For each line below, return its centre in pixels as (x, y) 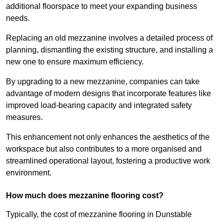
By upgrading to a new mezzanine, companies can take (103, 82)
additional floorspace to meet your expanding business (102, 6)
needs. (18, 18)
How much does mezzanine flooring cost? (85, 196)
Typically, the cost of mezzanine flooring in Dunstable (99, 215)
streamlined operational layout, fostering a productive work (108, 161)
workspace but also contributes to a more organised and (104, 149)
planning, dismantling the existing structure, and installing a (110, 50)
